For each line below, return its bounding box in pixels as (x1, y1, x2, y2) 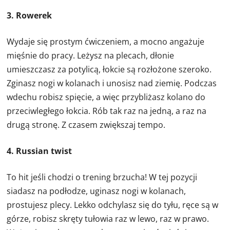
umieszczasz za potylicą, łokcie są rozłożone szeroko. (7, 64, 212, 75)
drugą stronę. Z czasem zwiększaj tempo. (7, 119, 166, 131)
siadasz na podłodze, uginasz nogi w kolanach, (7, 185, 186, 197)
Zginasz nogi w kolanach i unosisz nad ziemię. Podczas (7, 78, 217, 89)
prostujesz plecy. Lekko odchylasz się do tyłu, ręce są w (7, 199, 219, 211)
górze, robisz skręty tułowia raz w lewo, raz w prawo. (7, 213, 209, 225)
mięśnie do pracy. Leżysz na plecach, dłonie (7, 50, 175, 62)
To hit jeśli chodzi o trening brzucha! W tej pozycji (7, 171, 198, 183)
